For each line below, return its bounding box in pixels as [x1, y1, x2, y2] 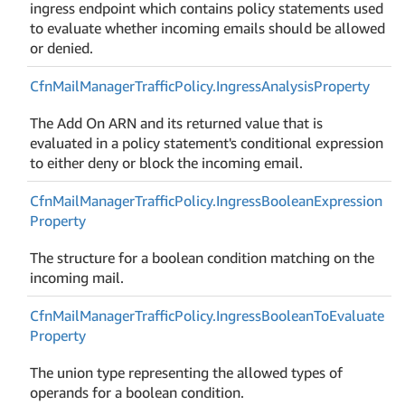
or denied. [30, 38, 94, 57]
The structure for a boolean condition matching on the [30, 248, 375, 267]
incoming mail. [30, 268, 125, 287]
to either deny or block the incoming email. [30, 153, 304, 172]
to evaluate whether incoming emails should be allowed [30, 18, 386, 37]
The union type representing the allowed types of [30, 363, 344, 381]
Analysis [261, 76, 315, 95]
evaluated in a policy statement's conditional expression [30, 133, 384, 152]
